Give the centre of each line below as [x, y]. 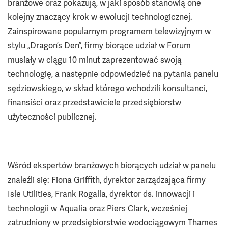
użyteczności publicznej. [52, 117]
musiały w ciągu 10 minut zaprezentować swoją [95, 60]
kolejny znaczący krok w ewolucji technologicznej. [100, 17]
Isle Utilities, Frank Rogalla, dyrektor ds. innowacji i [101, 194]
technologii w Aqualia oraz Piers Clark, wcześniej [97, 208]
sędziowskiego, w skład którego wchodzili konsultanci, [107, 88]
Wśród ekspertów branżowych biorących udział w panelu [112, 165]
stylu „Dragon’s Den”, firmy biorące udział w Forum [99, 45]
